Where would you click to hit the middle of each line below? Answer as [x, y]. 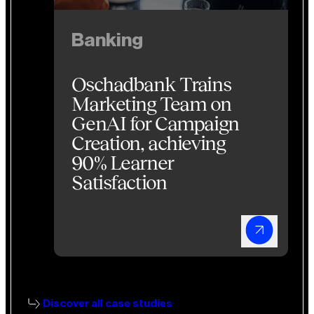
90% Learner [123, 162]
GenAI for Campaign [155, 123]
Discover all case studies [108, 303]
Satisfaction [119, 182]
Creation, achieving [149, 143]
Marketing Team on [151, 103]
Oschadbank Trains [151, 84]
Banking [108, 41]
